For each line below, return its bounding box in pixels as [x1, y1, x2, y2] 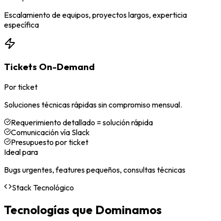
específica [4, 20, 39, 30]
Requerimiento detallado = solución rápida [11, 117, 153, 127]
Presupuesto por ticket [11, 137, 88, 147]
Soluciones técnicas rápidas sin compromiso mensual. [4, 99, 182, 110]
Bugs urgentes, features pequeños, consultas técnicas [4, 164, 185, 175]
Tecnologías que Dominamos [4, 202, 162, 217]
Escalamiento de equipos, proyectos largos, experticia [4, 10, 187, 20]
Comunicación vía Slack [11, 127, 90, 137]
